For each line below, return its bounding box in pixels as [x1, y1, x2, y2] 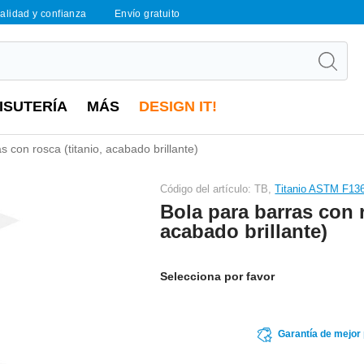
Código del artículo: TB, [160, 182, 275, 195]
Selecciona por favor [160, 269, 275, 283]
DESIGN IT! [139, 98, 217, 115]
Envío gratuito [114, 8, 180, 19]
